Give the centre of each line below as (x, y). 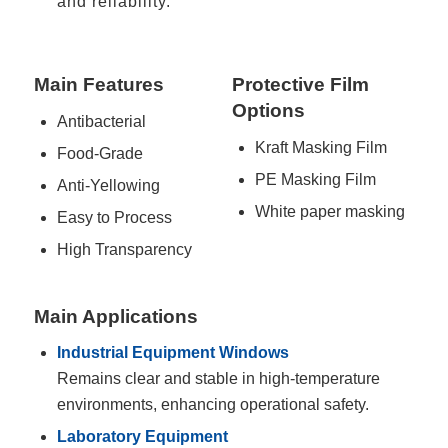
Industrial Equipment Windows (172, 352)
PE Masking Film (315, 179)
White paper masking (329, 211)
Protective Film (300, 84)
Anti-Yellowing (108, 185)
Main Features (98, 84)
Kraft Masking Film (320, 147)
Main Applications (115, 316)
